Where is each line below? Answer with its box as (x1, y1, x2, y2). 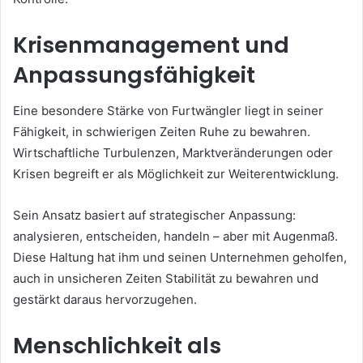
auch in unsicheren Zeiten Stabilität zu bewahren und (13, 271, 318, 287)
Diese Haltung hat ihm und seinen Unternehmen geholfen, (13, 250, 347, 266)
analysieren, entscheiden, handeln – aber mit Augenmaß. (13, 228, 338, 245)
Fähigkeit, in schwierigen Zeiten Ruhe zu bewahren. (13, 124, 310, 140)
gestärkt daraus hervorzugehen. (13, 292, 197, 308)
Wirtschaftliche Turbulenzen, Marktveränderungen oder (13, 145, 333, 161)
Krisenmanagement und (13, 29, 289, 60)
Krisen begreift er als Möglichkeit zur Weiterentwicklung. (13, 166, 339, 182)
